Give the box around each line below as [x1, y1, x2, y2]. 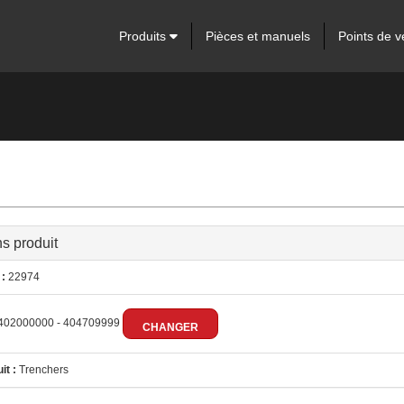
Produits [118, 29, 170, 43]
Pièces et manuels [205, 29, 310, 43]
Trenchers [15, 363, 69, 376]
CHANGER [142, 321, 198, 334]
